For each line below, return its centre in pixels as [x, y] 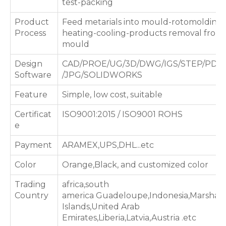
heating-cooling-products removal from [143, 33]
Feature [31, 95]
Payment [33, 145]
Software [33, 75]
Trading [30, 184]
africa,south [86, 184]
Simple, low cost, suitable [112, 95]
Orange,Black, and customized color [135, 165]
